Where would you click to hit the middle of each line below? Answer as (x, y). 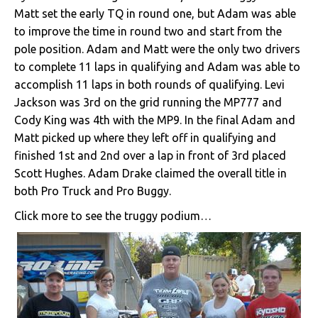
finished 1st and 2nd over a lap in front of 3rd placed (150, 155)
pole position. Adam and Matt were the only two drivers (157, 49)
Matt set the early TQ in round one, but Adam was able (155, 13)
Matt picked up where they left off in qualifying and (145, 138)
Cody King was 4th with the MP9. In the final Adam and (155, 120)
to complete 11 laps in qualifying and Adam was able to (157, 67)
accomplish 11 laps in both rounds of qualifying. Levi (149, 84)
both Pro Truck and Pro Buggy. (93, 191)
